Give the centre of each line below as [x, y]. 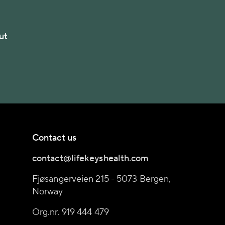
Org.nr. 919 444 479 [71, 212]
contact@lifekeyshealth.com [91, 158]
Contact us [54, 138]
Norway [48, 192]
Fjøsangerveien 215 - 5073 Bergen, [102, 179]
